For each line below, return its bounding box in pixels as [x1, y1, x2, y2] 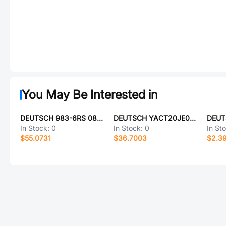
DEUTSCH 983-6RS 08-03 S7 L [97, 114, 103, 122]
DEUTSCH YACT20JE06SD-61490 [189, 114, 196, 122]
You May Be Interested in [22, 87, 158, 102]
